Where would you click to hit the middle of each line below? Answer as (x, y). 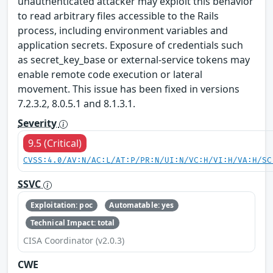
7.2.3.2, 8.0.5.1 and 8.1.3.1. (76, 103)
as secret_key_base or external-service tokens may (134, 59)
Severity (38, 123)
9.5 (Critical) (55, 143)
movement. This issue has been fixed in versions (129, 89)
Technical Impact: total (73, 222)
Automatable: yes (142, 205)
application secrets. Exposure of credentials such (130, 45)
